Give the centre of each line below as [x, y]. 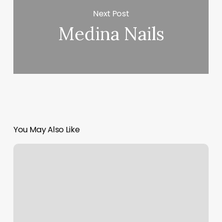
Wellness [28, 149]
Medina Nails [111, 34]
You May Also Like [46, 130]
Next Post [111, 13]
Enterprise [30, 161]
